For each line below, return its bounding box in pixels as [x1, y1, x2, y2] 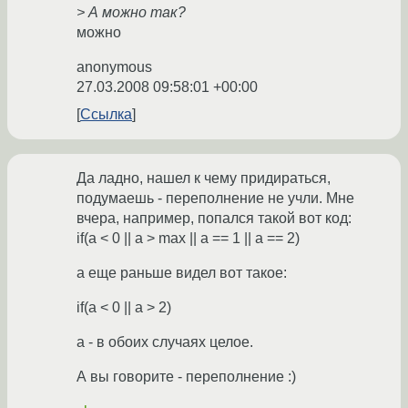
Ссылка [80, 107, 132, 123]
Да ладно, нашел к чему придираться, [76, 170, 331, 187]
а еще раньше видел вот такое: [76, 265, 287, 281]
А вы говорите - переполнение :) [76, 369, 296, 385]
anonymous [76, 59, 152, 76]
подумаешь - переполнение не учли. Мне [76, 190, 354, 207]
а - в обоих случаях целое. [76, 334, 253, 351]
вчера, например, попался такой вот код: [76, 210, 352, 227]
